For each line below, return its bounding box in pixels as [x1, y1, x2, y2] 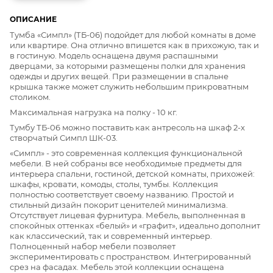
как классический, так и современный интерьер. [10, 231, 212, 241]
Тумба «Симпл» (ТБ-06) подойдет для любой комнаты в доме [10, 30, 256, 40]
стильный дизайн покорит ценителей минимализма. [10, 200, 228, 210]
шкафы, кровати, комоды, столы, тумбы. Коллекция [10, 179, 218, 190]
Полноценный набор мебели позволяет [10, 241, 175, 252]
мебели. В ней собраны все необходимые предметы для [10, 158, 242, 169]
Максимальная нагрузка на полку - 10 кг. [10, 107, 177, 118]
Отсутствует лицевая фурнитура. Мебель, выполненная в [10, 210, 246, 221]
